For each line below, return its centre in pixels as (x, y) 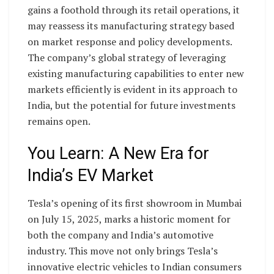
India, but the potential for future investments (131, 105)
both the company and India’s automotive (120, 235)
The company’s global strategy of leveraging (127, 57)
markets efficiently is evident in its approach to (132, 89)
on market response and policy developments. (130, 41)
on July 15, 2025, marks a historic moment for (129, 219)
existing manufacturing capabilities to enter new (136, 73)
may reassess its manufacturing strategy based (131, 25)
